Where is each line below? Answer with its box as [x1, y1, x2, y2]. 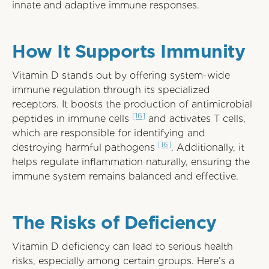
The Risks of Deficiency [12, 211, 217, 233]
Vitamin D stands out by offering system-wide [12, 70, 230, 81]
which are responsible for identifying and [12, 127, 205, 139]
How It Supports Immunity [12, 40, 245, 62]
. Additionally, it [171, 142, 244, 153]
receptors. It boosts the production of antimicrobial [12, 98, 252, 110]
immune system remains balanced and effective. [12, 171, 238, 182]
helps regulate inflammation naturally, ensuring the [12, 156, 250, 168]
